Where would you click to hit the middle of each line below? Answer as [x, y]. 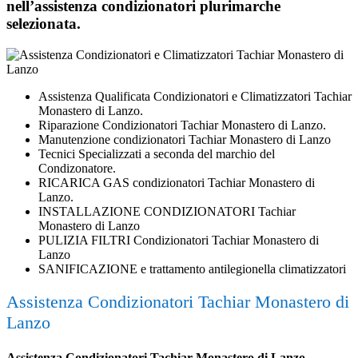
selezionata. [44, 23]
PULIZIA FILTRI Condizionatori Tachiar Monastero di [179, 240]
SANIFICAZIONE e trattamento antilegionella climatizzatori [192, 268]
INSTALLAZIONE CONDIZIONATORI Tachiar [167, 211]
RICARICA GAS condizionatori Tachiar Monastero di [177, 182]
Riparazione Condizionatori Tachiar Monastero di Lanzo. [182, 125]
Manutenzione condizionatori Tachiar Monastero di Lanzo [185, 139]
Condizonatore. [77, 168]
